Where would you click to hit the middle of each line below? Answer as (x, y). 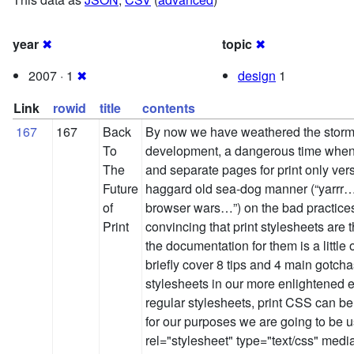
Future (121, 189)
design (257, 76)
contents (169, 108)
